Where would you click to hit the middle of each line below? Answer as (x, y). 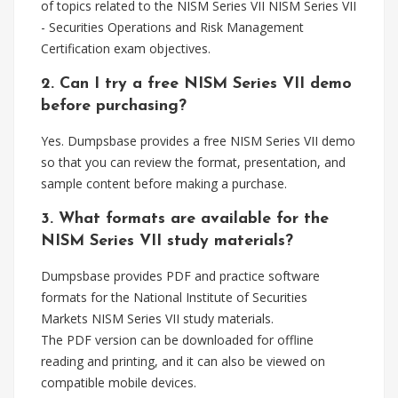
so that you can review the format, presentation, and (193, 162)
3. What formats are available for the (185, 219)
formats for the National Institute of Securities (174, 297)
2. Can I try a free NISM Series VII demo (196, 84)
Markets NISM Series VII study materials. (157, 318)
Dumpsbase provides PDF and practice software (180, 276)
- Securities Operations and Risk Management (172, 27)
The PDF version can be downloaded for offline (177, 340)
